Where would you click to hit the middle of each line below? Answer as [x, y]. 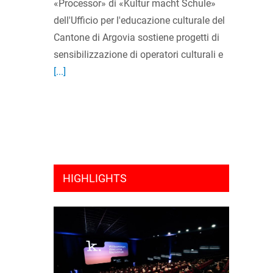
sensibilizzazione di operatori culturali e [138, 55]
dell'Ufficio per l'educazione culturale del [139, 21]
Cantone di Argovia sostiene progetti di [136, 38]
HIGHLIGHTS [95, 179]
